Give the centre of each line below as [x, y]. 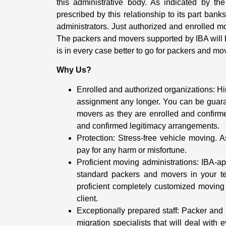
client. [87, 198]
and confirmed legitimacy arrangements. [148, 126]
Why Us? [74, 70]
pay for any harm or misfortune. [132, 150]
